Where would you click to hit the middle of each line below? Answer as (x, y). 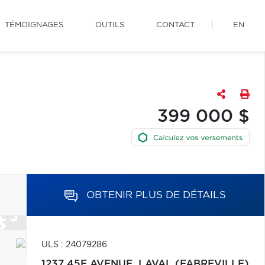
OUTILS (110, 25)
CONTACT (175, 25)
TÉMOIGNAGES (34, 25)
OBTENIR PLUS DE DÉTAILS (156, 195)
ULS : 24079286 (74, 245)
